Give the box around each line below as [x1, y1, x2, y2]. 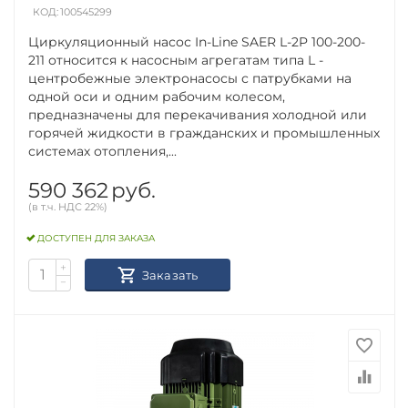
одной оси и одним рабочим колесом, [28, 87, 286, 105]
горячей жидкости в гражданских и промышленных [28, 124, 381, 141]
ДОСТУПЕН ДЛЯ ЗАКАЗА [37, 232, 156, 245]
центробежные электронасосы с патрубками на [28, 69, 352, 87]
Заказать [141, 267, 199, 282]
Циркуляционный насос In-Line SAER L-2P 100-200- [28, 33, 366, 50]
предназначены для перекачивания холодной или [28, 106, 368, 123]
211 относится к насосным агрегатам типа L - [28, 51, 324, 68]
